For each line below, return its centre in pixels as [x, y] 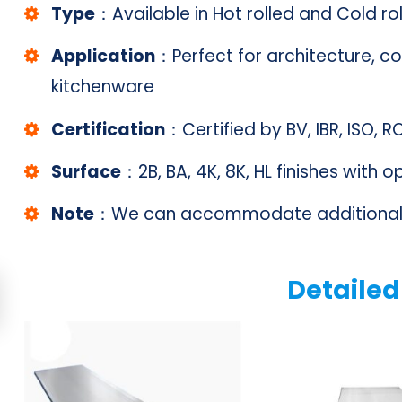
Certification [109, 129]
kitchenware [103, 87]
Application [104, 57]
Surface [87, 171]
